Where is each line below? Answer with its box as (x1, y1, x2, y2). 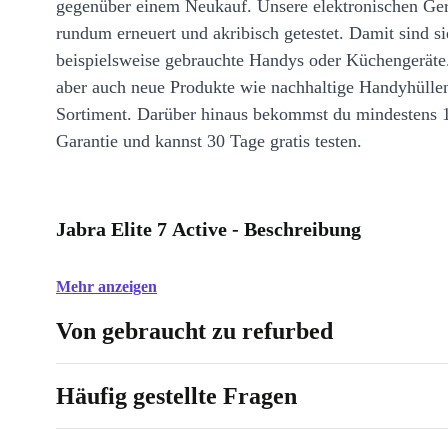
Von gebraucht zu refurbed (56, 318, 333, 344)
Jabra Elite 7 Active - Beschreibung (56, 218, 361, 240)
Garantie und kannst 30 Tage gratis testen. (56, 131, 362, 151)
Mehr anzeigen (56, 278, 157, 295)
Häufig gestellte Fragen (56, 383, 297, 409)
